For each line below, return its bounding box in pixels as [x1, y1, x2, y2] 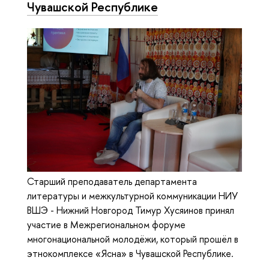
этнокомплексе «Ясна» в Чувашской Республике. [27, 247, 234, 261]
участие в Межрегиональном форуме [27, 218, 186, 232]
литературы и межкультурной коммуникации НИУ [27, 189, 238, 203]
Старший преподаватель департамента [27, 175, 197, 189]
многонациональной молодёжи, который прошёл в [27, 232, 238, 246]
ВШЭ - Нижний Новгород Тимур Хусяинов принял [27, 204, 234, 217]
